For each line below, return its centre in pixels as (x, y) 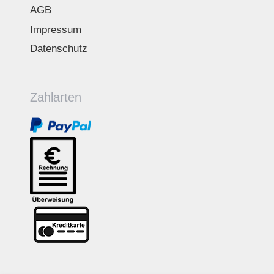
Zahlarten (55, 98)
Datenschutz (58, 49)
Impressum (55, 29)
